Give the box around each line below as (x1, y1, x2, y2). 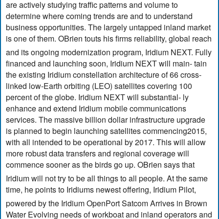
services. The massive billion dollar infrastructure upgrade (6, 114, 206, 126)
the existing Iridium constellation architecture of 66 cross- (6, 69, 202, 81)
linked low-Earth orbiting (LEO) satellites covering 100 (6, 80, 193, 92)
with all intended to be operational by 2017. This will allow (6, 136, 206, 148)
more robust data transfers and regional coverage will (6, 148, 190, 159)
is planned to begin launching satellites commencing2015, (6, 125, 207, 137)
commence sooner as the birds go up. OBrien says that (6, 159, 195, 171)
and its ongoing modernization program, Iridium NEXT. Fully (6, 46, 212, 58)
